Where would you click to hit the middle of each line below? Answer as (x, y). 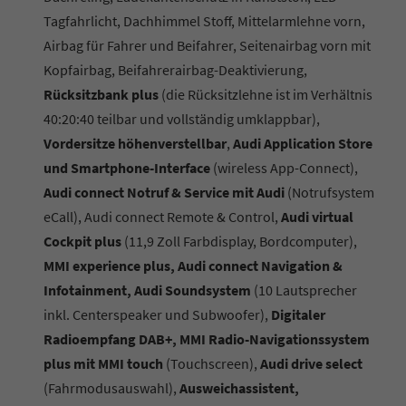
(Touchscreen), (212, 363)
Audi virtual (317, 216)
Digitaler (298, 314)
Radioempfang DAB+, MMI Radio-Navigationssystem (207, 338)
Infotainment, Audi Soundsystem (147, 290)
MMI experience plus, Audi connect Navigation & (193, 265)
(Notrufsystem (329, 192)
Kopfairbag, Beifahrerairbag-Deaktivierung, (175, 69)
